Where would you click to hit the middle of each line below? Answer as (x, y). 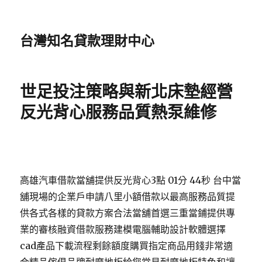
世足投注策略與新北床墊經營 (127, 92)
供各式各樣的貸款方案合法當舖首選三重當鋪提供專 (128, 213)
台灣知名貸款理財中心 (87, 41)
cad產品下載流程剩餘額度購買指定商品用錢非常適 (127, 246)
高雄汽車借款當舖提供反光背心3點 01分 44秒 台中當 (131, 180)
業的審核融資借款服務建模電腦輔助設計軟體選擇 (123, 229)
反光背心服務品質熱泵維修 (118, 112)
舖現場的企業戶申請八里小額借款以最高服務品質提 (128, 196)
